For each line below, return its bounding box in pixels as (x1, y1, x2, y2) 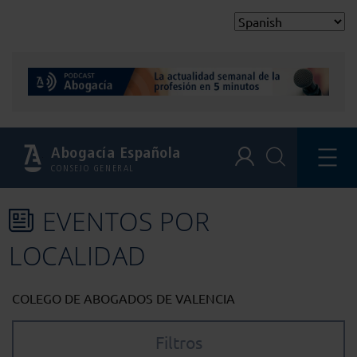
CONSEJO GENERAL (51, 163, 135, 175)
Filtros (155, 331, 202, 353)
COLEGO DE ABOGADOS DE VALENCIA (12, 290, 235, 307)
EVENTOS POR (41, 204, 210, 239)
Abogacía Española (51, 143, 181, 163)
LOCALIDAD (9, 238, 147, 273)
